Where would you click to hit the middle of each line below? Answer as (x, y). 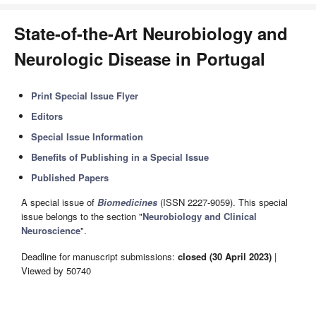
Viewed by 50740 (56, 270)
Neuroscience (51, 231)
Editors (47, 116)
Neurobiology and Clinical (200, 217)
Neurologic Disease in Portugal (140, 59)
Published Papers (70, 177)
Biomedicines (127, 202)
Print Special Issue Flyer (85, 96)
